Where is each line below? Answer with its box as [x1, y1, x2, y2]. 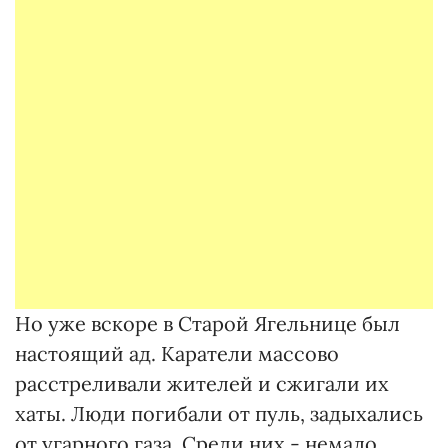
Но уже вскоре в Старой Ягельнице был [15, 311, 400, 336]
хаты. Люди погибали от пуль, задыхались [15, 401, 423, 426]
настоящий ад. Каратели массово [15, 341, 339, 366]
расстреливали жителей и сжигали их [15, 371, 389, 396]
